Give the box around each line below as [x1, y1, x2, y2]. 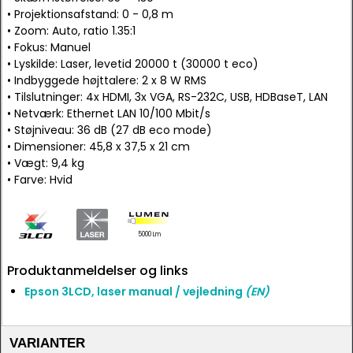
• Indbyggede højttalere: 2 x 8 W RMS [7, 72, 206, 88]
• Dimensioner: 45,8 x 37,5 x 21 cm [7, 139, 190, 154]
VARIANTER [9, 336, 85, 351]
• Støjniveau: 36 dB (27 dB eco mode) [7, 122, 212, 138]
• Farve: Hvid [7, 172, 72, 188]
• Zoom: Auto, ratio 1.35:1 [7, 23, 136, 39]
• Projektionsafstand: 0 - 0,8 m [7, 6, 173, 22]
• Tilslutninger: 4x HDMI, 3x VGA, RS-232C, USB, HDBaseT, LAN [7, 89, 328, 105]
